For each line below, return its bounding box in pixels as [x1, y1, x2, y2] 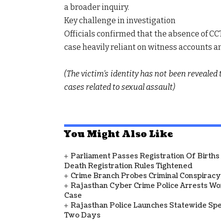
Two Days [64, 210, 101, 220]
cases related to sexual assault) [64, 82, 175, 92]
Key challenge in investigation [64, 15, 176, 25]
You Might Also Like [64, 128, 173, 141]
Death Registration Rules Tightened [64, 161, 192, 171]
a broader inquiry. [64, 2, 129, 12]
